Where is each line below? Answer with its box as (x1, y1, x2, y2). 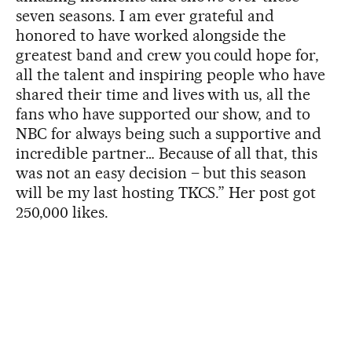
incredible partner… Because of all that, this (16, 143, 318, 163)
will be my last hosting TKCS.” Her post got (16, 182, 317, 202)
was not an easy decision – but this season (16, 163, 307, 182)
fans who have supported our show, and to (16, 104, 311, 123)
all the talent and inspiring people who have (16, 64, 326, 84)
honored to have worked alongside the (16, 25, 287, 45)
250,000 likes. (16, 202, 108, 222)
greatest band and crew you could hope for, (16, 45, 320, 64)
